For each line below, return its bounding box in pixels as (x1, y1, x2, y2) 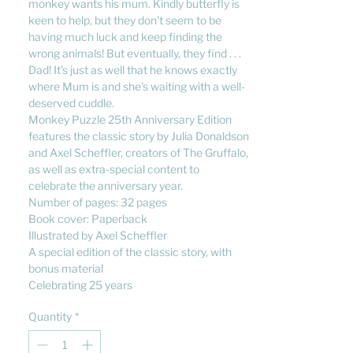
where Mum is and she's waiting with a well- (28, 80, 245, 93)
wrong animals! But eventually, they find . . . (28, 46, 241, 60)
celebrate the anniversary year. (28, 179, 183, 192)
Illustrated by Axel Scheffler (28, 229, 167, 242)
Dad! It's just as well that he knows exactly (28, 63, 237, 76)
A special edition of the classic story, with (28, 245, 232, 258)
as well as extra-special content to (28, 162, 199, 176)
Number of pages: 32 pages (28, 195, 167, 209)
